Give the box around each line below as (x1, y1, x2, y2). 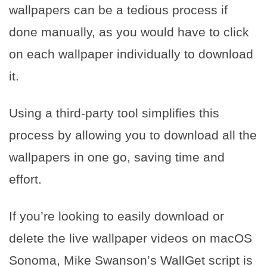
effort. (9, 172, 42, 187)
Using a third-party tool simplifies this (9, 106, 219, 120)
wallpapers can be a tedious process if (9, 3, 228, 17)
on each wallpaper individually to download (9, 47, 253, 61)
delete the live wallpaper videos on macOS (9, 231, 252, 246)
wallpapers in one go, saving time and (9, 150, 225, 164)
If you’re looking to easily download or (9, 209, 224, 223)
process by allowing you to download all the (9, 128, 257, 142)
